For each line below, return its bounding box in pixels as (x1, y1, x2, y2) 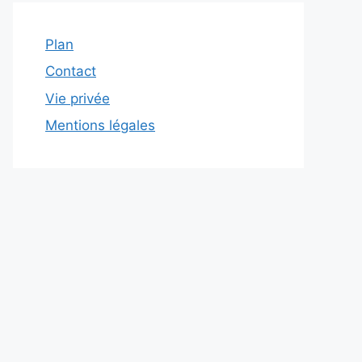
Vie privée (45, 90, 110, 107)
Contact (45, 63, 96, 79)
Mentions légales (45, 117, 155, 133)
